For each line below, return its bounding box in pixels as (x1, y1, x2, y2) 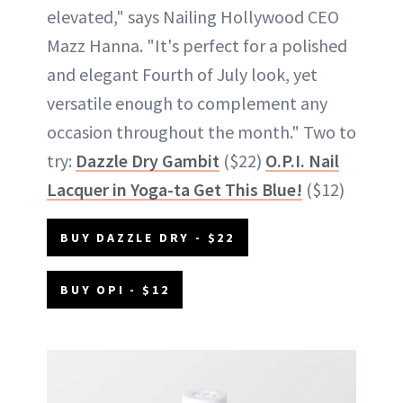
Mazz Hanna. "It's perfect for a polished (47, 34, 347, 58)
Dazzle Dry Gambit (76, 149, 219, 173)
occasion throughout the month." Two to (47, 121, 356, 144)
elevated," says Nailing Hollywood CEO (47, 5, 339, 29)
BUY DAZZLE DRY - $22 (60, 229, 235, 246)
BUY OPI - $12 (60, 282, 170, 299)
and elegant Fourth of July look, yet (47, 63, 318, 86)
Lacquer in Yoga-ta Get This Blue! (47, 178, 302, 201)
